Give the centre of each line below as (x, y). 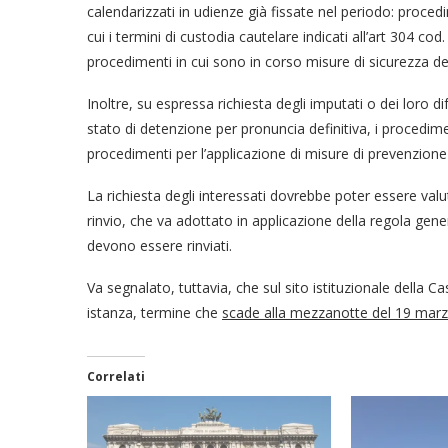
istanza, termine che (154, 313)
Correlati (116, 377)
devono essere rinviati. (159, 246)
